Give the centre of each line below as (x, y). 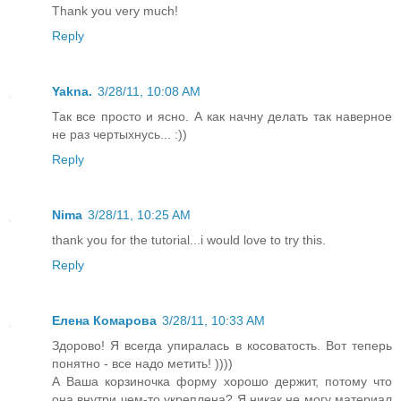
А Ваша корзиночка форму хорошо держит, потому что (222, 382)
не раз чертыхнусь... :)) (119, 135)
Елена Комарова (104, 321)
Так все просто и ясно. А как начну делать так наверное (222, 117)
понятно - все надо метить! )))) (142, 364)
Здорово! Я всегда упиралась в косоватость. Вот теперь (222, 346)
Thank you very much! (115, 11)
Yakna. (72, 92)
